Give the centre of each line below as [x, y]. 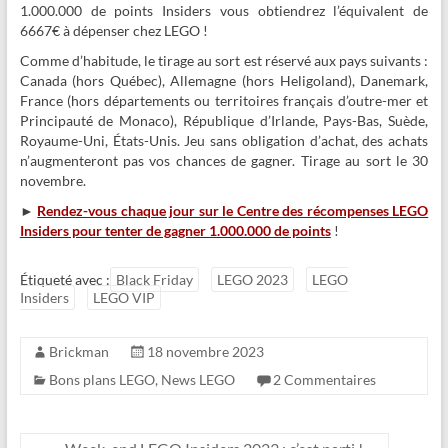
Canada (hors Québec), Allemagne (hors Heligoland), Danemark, [224, 81]
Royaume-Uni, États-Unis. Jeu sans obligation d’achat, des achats [224, 141]
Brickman [78, 352]
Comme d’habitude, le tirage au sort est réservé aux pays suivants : [224, 61]
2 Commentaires [324, 380]
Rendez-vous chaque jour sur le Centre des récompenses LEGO [233, 211]
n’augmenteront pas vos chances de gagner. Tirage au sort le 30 [224, 161]
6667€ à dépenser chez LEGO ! [113, 31]
